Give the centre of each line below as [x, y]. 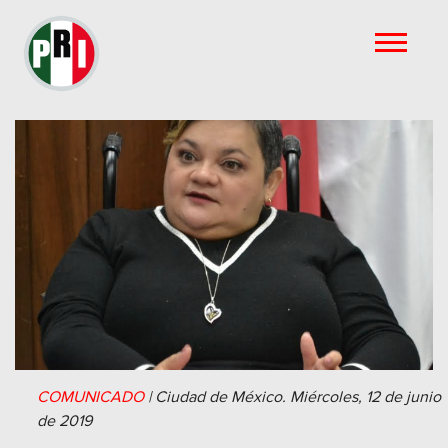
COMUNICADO [90, 397]
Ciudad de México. [220, 397]
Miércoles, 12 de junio [365, 397]
